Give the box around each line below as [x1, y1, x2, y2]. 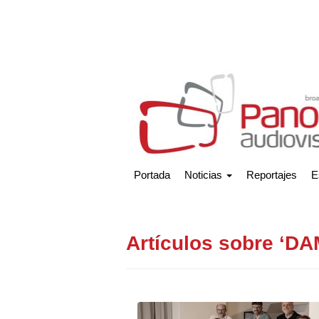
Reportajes [246, 168, 297, 181]
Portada [134, 168, 170, 181]
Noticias [184, 168, 225, 181]
